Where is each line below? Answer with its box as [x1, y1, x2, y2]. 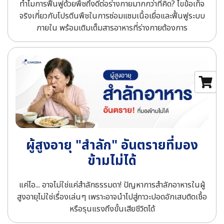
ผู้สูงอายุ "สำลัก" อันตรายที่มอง [26, 135, 198, 156]
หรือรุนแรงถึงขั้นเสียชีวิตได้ [69, 203, 155, 215]
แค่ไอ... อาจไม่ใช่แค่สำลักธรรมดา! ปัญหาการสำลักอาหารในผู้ [18, 179, 205, 191]
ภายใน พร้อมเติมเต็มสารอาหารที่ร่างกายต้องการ [36, 22, 187, 34]
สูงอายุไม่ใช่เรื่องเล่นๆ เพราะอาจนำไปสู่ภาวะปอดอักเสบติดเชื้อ [17, 191, 207, 203]
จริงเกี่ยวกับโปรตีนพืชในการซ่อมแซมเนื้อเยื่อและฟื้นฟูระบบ [19, 10, 205, 22]
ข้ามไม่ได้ [87, 151, 136, 171]
